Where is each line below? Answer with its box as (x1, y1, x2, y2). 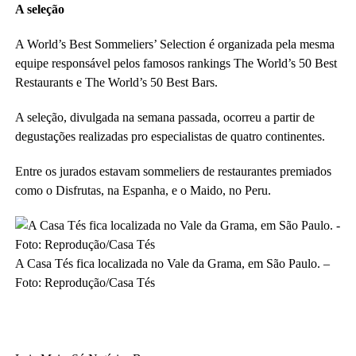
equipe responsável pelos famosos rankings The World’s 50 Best (14, 56, 337, 70)
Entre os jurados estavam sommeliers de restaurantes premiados (14, 164, 331, 178)
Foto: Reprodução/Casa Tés (14, 275, 155, 289)
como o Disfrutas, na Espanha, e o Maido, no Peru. (14, 183, 271, 197)
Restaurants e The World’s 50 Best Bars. (14, 75, 218, 89)
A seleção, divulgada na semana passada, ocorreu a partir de (14, 110, 315, 124)
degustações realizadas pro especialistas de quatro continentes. (14, 129, 325, 143)
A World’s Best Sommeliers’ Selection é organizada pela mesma (14, 37, 335, 51)
